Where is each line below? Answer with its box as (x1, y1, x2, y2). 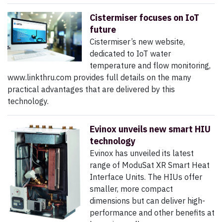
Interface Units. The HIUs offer (90, 172, 202, 182)
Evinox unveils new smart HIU (90, 123, 211, 135)
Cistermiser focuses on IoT (90, 12, 199, 24)
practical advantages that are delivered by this (7, 84, 175, 95)
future (90, 24, 116, 36)
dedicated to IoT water (90, 49, 171, 59)
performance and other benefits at (90, 208, 215, 218)
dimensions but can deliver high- (90, 196, 205, 206)
